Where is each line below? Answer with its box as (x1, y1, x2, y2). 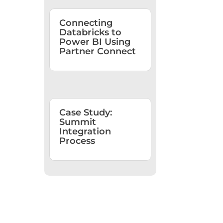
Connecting (59, 17, 113, 28)
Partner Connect (59, 45, 136, 57)
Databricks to (59, 26, 122, 38)
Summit (59, 116, 97, 127)
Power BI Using (59, 36, 131, 47)
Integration (59, 125, 111, 137)
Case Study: (59, 107, 112, 118)
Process (59, 135, 96, 146)
